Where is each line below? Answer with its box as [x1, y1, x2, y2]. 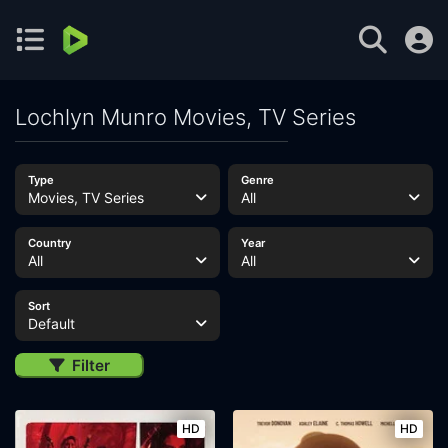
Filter [72, 356, 110, 375]
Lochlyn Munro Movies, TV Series [15, 104, 356, 130]
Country [27, 236, 71, 250]
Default [27, 315, 75, 332]
